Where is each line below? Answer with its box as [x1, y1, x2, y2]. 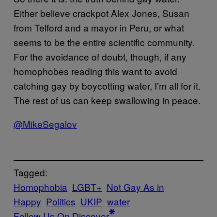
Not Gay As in [107, 180, 164, 194]
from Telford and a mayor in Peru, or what [14, 20, 184, 34]
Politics [46, 195, 76, 208]
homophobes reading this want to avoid [14, 64, 177, 77]
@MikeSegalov [14, 117, 77, 130]
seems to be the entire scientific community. [14, 35, 195, 48]
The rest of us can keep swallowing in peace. [14, 93, 201, 107]
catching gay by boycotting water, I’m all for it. [14, 78, 201, 92]
